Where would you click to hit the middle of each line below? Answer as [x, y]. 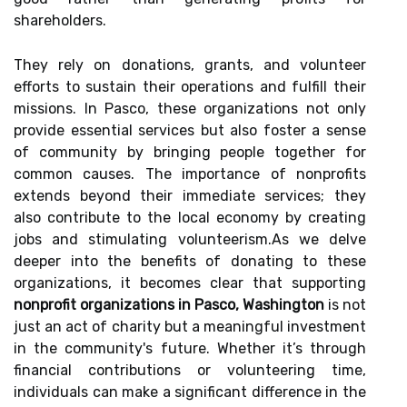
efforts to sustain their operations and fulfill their [190, 87]
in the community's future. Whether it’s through [190, 348]
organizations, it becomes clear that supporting [190, 283]
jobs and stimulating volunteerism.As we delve [190, 239]
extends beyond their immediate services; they [190, 196]
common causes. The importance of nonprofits [190, 174]
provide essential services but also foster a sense [190, 130]
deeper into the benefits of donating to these [190, 261]
